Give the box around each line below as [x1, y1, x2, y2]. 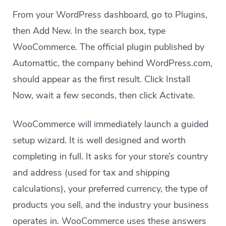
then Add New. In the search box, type [13, 25, 166, 37]
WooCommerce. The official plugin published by [13, 41, 205, 53]
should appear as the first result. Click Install [13, 73, 191, 85]
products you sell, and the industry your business [13, 199, 209, 211]
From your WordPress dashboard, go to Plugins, [13, 9, 208, 21]
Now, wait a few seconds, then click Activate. [13, 89, 195, 101]
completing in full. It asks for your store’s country [13, 150, 208, 162]
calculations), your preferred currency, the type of [13, 183, 208, 195]
